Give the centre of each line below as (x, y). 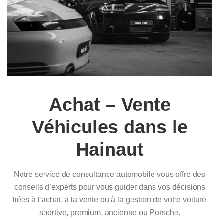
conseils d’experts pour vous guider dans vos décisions (109, 187)
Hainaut (109, 150)
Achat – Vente (109, 105)
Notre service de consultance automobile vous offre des (109, 175)
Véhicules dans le (109, 127)
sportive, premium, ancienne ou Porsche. (109, 213)
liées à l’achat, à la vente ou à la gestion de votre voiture (109, 200)
